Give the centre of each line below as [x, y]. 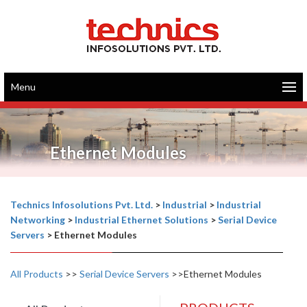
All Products [37, 274]
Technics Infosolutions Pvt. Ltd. [82, 205]
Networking [38, 220]
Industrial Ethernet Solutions [142, 220]
